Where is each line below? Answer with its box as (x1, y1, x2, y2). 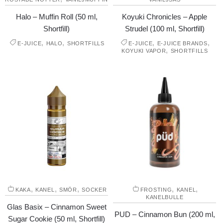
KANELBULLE (145, 194, 184, 201)
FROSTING (140, 187, 172, 193)
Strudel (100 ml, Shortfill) (124, 24, 205, 33)
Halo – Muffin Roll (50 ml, (15, 12, 98, 21)
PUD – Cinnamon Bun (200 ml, (114, 210, 215, 219)
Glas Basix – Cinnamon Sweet (6, 203, 107, 212)
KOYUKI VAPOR (121, 48, 166, 54)
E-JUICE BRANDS (157, 40, 208, 47)
